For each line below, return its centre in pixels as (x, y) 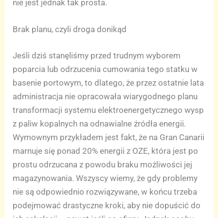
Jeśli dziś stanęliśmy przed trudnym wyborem (97, 55)
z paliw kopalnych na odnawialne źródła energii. (100, 123)
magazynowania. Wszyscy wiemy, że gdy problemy (105, 178)
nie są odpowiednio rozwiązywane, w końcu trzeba (105, 191)
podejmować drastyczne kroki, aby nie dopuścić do (107, 205)
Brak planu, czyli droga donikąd (70, 29)
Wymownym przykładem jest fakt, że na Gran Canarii (109, 137)
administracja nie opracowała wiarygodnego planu (105, 96)
